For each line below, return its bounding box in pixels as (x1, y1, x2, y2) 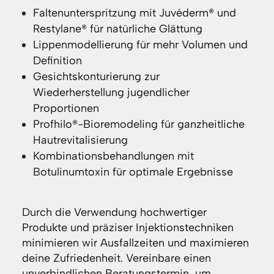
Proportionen (32, 102, 99, 116)
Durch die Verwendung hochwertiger (21, 206, 207, 220)
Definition (32, 54, 82, 68)
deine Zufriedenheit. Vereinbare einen (21, 251, 211, 265)
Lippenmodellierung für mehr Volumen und (32, 38, 248, 52)
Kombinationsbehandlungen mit (32, 149, 194, 163)
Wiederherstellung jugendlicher (32, 86, 190, 100)
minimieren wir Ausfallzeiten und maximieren (21, 236, 249, 250)
